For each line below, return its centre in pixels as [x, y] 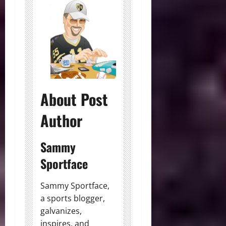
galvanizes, [61, 211]
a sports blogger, [73, 199]
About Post [74, 99]
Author [61, 121]
